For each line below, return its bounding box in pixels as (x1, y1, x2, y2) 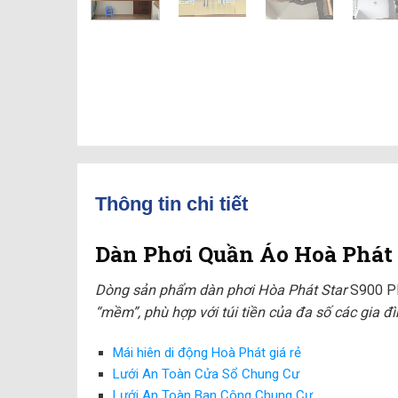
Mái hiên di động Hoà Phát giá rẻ (112, 345, 301, 362)
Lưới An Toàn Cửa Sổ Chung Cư (112, 366, 299, 383)
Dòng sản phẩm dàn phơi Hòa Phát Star (95, 282, 350, 299)
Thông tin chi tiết (95, 193, 248, 216)
